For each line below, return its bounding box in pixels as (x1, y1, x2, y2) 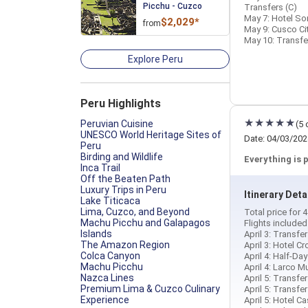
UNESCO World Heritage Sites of (80, 129, 221, 140)
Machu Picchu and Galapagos (80, 217, 210, 228)
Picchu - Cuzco (143, 1, 202, 11)
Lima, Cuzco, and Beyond (80, 206, 190, 217)
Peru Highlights (80, 97, 161, 110)
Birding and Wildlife (80, 151, 163, 162)
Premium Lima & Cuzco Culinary (80, 283, 220, 294)
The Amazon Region (80, 239, 170, 250)
